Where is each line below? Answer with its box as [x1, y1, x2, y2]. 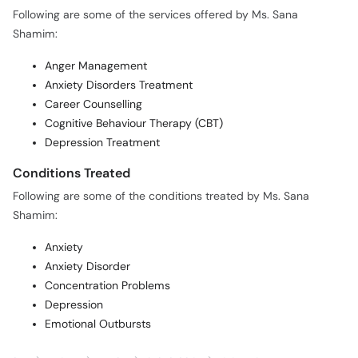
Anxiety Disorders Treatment [45, 78, 193, 93]
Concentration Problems [45, 279, 170, 293]
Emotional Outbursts [45, 317, 151, 332]
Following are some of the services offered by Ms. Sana [13, 8, 298, 22]
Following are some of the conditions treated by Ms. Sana [13, 189, 309, 204]
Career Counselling [45, 97, 142, 112]
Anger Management [45, 59, 147, 74]
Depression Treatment [45, 136, 160, 150]
